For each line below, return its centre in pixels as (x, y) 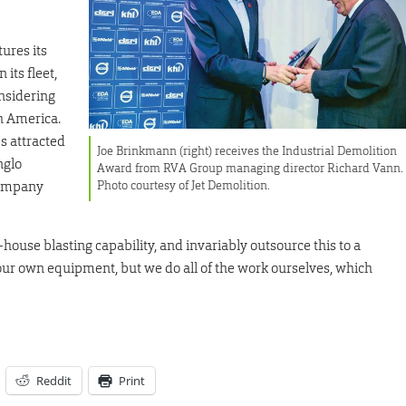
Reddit (54, 381)
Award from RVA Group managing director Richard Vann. (251, 169)
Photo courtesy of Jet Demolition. (184, 186)
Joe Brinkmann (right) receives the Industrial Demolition (247, 151)
